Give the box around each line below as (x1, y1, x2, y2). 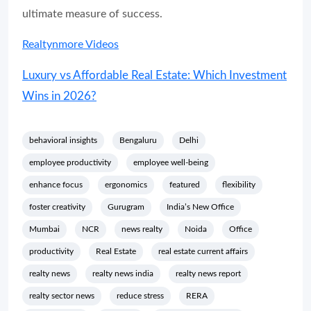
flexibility (222, 180, 255, 190)
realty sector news (29, 292, 94, 301)
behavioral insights (29, 136, 97, 145)
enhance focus (29, 180, 83, 190)
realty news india (92, 269, 153, 278)
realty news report (176, 269, 241, 278)
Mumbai (29, 225, 60, 234)
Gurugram (108, 203, 144, 212)
